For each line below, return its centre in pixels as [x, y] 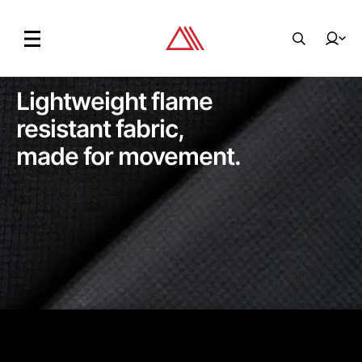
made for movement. [128, 156]
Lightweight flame [117, 101]
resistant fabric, [103, 129]
